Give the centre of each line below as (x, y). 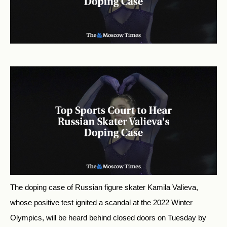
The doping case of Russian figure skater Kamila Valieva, (104, 187)
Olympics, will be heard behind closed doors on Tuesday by (108, 218)
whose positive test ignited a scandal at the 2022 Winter (101, 203)
